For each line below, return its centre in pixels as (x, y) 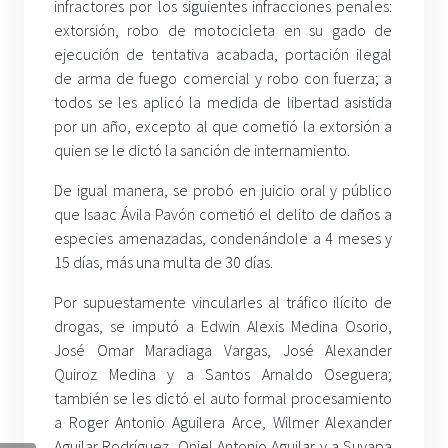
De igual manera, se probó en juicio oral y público (223, 190)
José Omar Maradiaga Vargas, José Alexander (223, 350)
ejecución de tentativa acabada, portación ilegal (223, 54)
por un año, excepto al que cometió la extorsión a (223, 126)
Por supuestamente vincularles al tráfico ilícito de (223, 302)
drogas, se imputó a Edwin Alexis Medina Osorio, (223, 326)
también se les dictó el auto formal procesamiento (223, 398)
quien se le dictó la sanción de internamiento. (202, 150)
